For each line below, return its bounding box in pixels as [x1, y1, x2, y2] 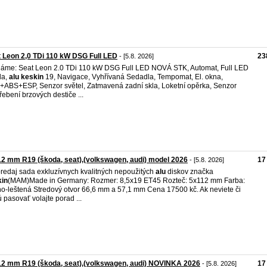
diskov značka [166, 167, 213, 176]
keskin [21, 73, 44, 81]
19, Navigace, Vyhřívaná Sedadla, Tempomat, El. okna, [44, 73, 223, 81]
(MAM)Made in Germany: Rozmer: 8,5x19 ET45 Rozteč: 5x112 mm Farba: [8, 176, 245, 185]
